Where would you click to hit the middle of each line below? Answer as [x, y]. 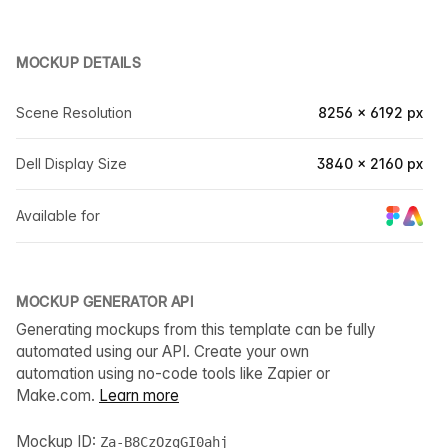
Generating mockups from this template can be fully [195, 330]
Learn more [139, 396]
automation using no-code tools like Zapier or [173, 374]
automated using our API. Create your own [162, 352]
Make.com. [57, 396]
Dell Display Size [71, 163]
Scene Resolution [74, 112]
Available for [58, 216]
